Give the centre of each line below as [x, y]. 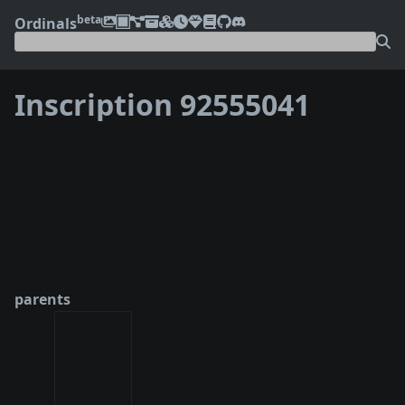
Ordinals [46, 23]
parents [42, 299]
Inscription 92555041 [162, 105]
